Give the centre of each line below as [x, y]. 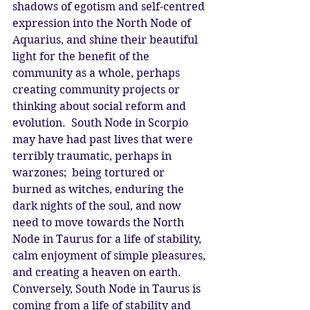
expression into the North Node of [103, 23]
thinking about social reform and [101, 106]
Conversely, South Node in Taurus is [108, 289]
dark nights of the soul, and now [98, 206]
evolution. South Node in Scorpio [102, 122]
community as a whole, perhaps [98, 73]
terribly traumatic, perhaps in [93, 156]
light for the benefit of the [82, 56]
